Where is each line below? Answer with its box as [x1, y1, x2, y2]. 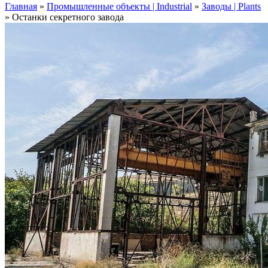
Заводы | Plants [202, 1, 261, 11]
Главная [5, 1, 37, 11]
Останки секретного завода [12, 12, 124, 22]
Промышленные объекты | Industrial [47, 1, 192, 11]
